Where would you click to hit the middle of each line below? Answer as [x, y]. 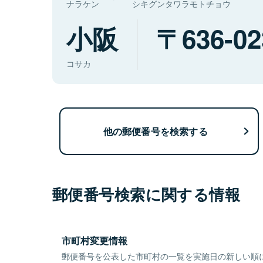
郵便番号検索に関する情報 [146, 194]
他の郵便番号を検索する [155, 131]
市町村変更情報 [95, 241]
